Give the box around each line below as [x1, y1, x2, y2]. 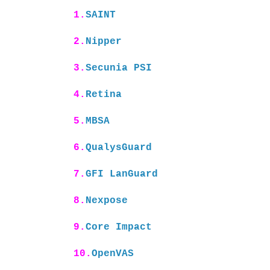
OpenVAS [92, 248, 134, 260]
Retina [86, 89, 122, 101]
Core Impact [86, 222, 152, 233]
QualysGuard [86, 142, 152, 154]
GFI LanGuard [86, 169, 158, 180]
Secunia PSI [86, 63, 152, 74]
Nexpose [86, 195, 128, 207]
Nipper [86, 36, 122, 48]
